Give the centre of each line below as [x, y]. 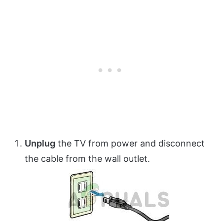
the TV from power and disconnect [130, 143]
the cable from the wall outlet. [87, 158]
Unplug [40, 143]
